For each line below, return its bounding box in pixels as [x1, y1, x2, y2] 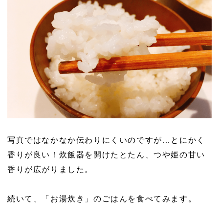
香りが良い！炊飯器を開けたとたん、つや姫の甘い [7, 150, 205, 159]
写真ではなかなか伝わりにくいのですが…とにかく [7, 135, 205, 144]
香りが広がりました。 [7, 165, 93, 174]
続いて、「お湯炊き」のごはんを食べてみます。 [7, 194, 197, 203]
